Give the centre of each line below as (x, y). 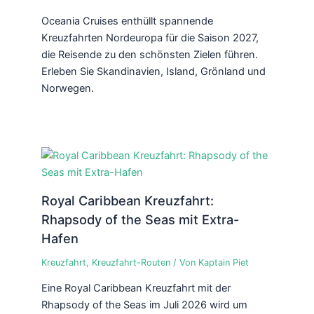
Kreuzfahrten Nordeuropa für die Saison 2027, (150, 37)
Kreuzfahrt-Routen (131, 262)
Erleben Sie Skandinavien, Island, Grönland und (153, 71)
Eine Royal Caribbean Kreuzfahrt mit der (136, 288)
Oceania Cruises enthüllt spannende (127, 21)
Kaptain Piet (223, 262)
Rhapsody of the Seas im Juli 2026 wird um (144, 305)
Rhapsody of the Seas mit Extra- (140, 219)
